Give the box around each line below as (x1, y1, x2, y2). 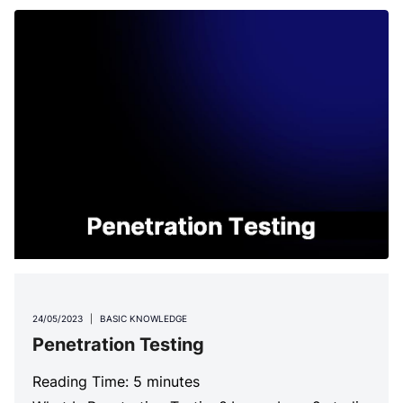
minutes (147, 372, 200, 391)
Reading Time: (32, 372, 133, 391)
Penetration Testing (32, 334, 204, 356)
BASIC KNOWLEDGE (100, 313, 187, 325)
